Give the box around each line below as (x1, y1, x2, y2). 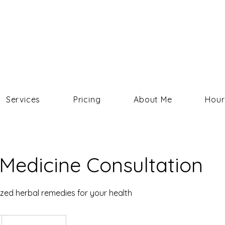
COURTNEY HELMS (41, 25, 186, 47)
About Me (134, 94, 172, 104)
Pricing (73, 94, 101, 104)
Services (6, 94, 41, 104)
